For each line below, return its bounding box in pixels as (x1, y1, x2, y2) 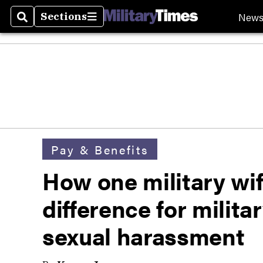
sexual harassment (42, 219, 245, 252)
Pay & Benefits (51, 140, 149, 158)
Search (17, 16, 55, 31)
